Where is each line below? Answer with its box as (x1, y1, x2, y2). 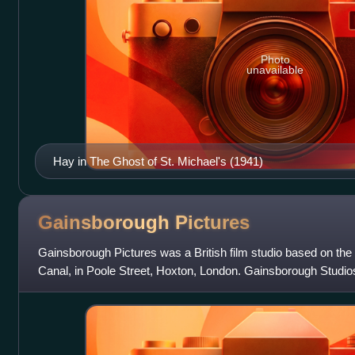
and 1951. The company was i (37, 281, 193, 296)
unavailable (246, 63, 304, 76)
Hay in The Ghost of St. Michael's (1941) (52, 154, 263, 168)
